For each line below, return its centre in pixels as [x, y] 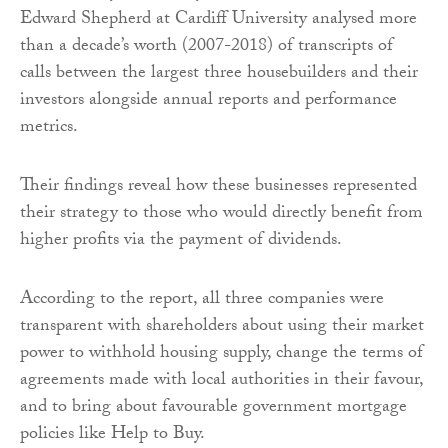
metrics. [49, 128]
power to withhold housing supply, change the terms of [221, 354]
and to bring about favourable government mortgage [213, 408]
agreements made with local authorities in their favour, [221, 381]
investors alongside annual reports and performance [208, 101]
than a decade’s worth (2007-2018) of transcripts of [206, 47]
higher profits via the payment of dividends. [181, 241]
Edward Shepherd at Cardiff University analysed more [218, 20]
